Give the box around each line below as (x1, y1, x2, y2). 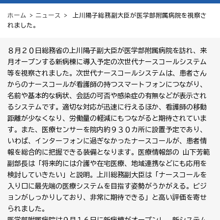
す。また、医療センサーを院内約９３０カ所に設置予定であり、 (7, 126, 207, 133)
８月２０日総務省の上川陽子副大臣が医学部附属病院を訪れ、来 (7, 47, 207, 54)
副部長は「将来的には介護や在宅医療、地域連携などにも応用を (7, 160, 207, 167)
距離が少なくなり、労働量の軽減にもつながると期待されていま (7, 115, 207, 122)
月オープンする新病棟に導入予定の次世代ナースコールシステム (7, 58, 207, 65)
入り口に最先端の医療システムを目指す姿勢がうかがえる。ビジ (7, 183, 207, 190)
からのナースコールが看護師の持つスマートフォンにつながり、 (7, 81, 207, 88)
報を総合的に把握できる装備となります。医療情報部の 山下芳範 (7, 149, 210, 156)
